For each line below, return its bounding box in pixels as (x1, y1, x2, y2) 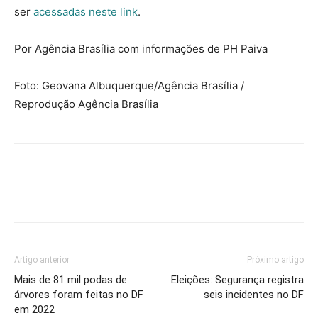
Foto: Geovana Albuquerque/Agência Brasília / (14, 79, 244, 92)
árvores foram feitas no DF (14, 288, 143, 301)
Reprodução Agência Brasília (14, 97, 158, 111)
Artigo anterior (14, 255, 70, 265)
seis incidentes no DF (204, 288, 304, 301)
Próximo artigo (247, 255, 304, 265)
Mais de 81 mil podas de (14, 273, 127, 286)
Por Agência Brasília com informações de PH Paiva (14, 42, 268, 55)
